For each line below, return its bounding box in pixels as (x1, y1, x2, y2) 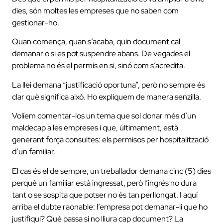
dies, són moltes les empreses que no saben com (12, 5, 179, 16)
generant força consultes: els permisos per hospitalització (12, 134, 209, 145)
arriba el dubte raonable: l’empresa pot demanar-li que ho (12, 201, 208, 212)
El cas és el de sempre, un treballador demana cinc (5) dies (12, 165, 211, 176)
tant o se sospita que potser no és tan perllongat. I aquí (12, 189, 198, 200)
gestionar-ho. (12, 17, 59, 28)
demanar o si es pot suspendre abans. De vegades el (12, 48, 190, 59)
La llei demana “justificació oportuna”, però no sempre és (12, 79, 205, 90)
